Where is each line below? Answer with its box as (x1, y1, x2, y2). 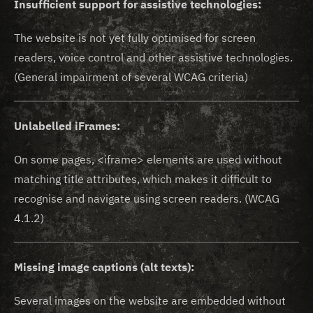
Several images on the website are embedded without (14, 293, 286, 307)
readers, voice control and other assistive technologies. (14, 50, 296, 64)
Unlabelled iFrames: (14, 119, 120, 133)
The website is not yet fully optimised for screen (14, 31, 256, 45)
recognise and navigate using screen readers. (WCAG (14, 191, 279, 205)
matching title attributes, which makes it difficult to (14, 172, 272, 186)
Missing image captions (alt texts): (14, 260, 194, 274)
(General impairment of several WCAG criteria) (14, 70, 248, 84)
